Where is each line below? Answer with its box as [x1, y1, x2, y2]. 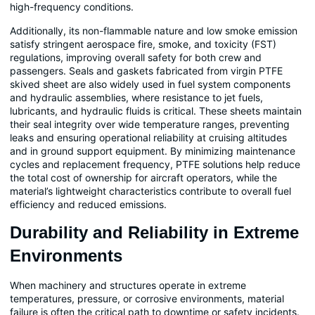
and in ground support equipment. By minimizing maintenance [10, 144, 295, 157]
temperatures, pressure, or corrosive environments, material [10, 292, 284, 305]
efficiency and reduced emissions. [10, 198, 167, 210]
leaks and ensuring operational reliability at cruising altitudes [10, 131, 287, 143]
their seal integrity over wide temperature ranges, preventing [10, 117, 290, 130]
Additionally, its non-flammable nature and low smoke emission [10, 24, 297, 37]
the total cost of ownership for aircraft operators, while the [10, 171, 277, 184]
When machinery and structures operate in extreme [10, 279, 246, 292]
